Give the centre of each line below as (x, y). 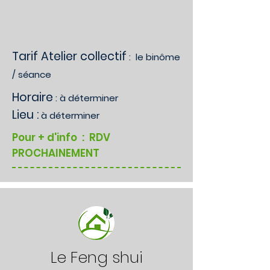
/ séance (32, 74)
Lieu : (25, 115)
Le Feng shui (96, 257)
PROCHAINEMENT (56, 153)
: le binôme (153, 57)
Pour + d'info (45, 137)
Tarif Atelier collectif (69, 56)
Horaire (33, 97)
